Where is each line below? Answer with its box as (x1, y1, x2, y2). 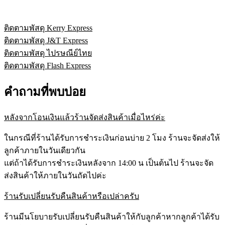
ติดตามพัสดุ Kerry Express (4, 23, 92, 32)
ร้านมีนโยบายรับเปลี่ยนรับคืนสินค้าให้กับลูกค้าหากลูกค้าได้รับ (4, 212, 219, 221)
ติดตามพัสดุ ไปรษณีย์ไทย (4, 48, 92, 57)
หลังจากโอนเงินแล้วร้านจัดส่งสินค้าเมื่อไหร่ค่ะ (4, 113, 165, 122)
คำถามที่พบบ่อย (4, 85, 86, 98)
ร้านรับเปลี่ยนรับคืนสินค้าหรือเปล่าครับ (4, 192, 139, 201)
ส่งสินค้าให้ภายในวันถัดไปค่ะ (4, 171, 106, 180)
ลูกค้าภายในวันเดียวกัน (4, 146, 85, 155)
